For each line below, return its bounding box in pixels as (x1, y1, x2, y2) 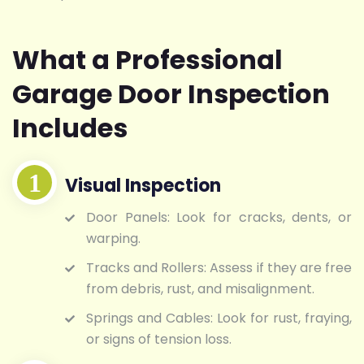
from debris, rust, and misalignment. (86, 279, 314, 299)
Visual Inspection (65, 173, 221, 199)
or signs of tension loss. (86, 330, 232, 349)
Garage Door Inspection (12, 75, 330, 112)
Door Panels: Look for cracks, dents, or (86, 208, 352, 227)
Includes (12, 109, 128, 146)
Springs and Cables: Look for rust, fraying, (86, 309, 352, 328)
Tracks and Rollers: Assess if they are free (86, 258, 352, 278)
